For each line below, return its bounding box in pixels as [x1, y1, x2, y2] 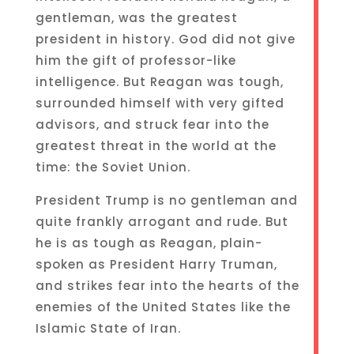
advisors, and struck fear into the [35, 116, 269, 133]
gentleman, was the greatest [35, 9, 238, 26]
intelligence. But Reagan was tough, [35, 73, 284, 90]
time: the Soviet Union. [35, 159, 190, 175]
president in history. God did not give [35, 31, 296, 47]
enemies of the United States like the [35, 299, 291, 315]
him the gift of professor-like [35, 52, 236, 69]
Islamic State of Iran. [35, 320, 181, 337]
